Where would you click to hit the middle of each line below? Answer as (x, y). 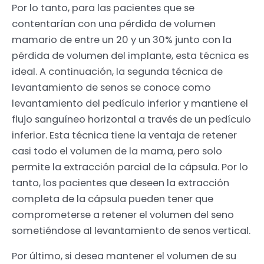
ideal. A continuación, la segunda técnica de (117, 71)
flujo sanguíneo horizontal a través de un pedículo (131, 119)
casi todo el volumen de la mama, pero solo (117, 151)
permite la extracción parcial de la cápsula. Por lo (130, 167)
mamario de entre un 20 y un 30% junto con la (122, 39)
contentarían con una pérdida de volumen (114, 24)
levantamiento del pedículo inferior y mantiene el (130, 103)
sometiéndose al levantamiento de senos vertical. (131, 230)
